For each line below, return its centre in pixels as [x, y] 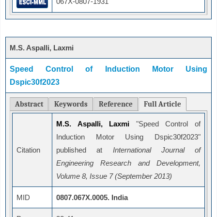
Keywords [71, 104]
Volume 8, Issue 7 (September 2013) [114, 176]
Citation [28, 150]
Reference [116, 104]
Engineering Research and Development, [128, 163]
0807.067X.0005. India [92, 198]
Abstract [29, 104]
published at [85, 150]
